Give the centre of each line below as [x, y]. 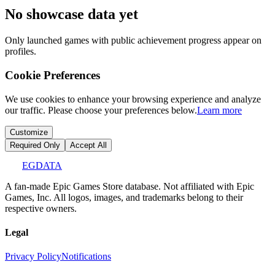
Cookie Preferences [52, 76]
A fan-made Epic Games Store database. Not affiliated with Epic [130, 186]
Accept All [88, 145]
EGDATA [42, 165]
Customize [29, 132]
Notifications [86, 257]
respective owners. [41, 208]
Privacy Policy [33, 257]
